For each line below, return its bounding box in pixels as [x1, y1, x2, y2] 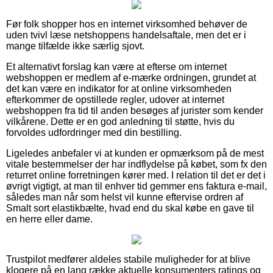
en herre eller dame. [6, 213, 93, 224]
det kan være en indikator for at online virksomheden [6, 83, 232, 94]
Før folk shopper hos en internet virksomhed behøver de [6, 18, 247, 29]
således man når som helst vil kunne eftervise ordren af [6, 191, 243, 202]
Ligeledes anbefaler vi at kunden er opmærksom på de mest [6, 147, 264, 158]
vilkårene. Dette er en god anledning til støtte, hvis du [6, 116, 235, 127]
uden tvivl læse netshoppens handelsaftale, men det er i [6, 29, 246, 40]
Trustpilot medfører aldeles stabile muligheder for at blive [6, 253, 250, 264]
